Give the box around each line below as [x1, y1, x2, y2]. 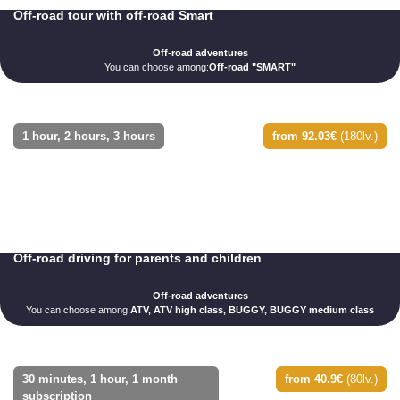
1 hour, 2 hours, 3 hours [22, 129, 155, 143]
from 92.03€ [272, 129, 337, 143]
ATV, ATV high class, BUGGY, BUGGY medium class [130, 304, 374, 315]
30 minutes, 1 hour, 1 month [22, 371, 178, 386]
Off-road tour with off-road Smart [13, 8, 213, 22]
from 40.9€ [285, 371, 343, 386]
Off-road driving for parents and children [13, 251, 262, 265]
